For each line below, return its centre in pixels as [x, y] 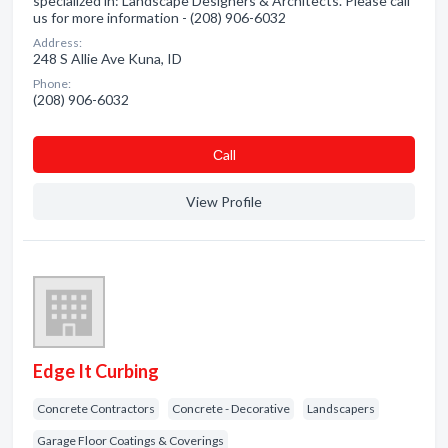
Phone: [52, 83]
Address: [57, 42]
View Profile [224, 201]
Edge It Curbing [96, 371]
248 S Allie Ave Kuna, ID [107, 58]
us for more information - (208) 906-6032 [159, 17]
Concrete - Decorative [231, 408]
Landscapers [341, 408]
